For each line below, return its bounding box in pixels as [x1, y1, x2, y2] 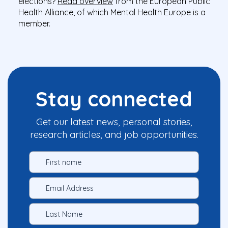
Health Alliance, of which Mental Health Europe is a [18, 7, 206, 18]
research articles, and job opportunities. [30, 129, 198, 141]
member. [18, 18, 50, 29]
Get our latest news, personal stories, [36, 116, 192, 128]
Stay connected [36, 86, 192, 112]
